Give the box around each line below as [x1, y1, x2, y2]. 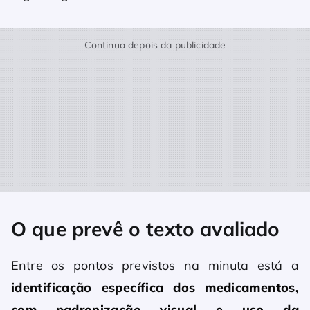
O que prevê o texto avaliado [11, 217, 280, 241]
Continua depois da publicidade [84, 39, 226, 52]
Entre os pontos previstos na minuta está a [11, 257, 299, 274]
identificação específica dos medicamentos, [11, 280, 299, 296]
